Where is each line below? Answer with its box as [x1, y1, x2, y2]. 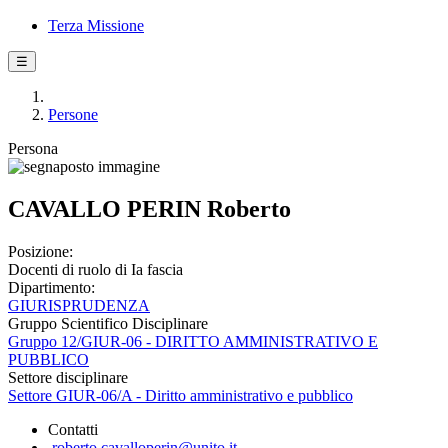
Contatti [48, 420, 98, 438]
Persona [8, 140, 58, 157]
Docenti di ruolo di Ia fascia [8, 260, 183, 278]
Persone [48, 106, 98, 123]
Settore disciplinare [8, 368, 128, 386]
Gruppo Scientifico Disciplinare [8, 314, 208, 332]
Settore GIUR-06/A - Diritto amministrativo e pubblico [8, 386, 353, 404]
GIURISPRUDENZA [8, 296, 150, 314]
